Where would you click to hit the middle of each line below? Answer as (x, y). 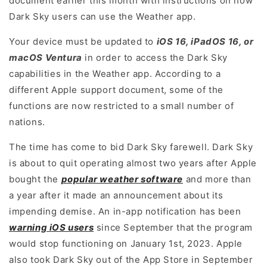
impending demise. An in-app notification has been (125, 212)
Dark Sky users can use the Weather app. (103, 17)
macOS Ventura (46, 58)
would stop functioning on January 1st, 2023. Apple (126, 244)
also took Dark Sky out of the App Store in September (131, 260)
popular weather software (122, 179)
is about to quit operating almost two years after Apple (133, 163)
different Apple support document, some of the (117, 90)
